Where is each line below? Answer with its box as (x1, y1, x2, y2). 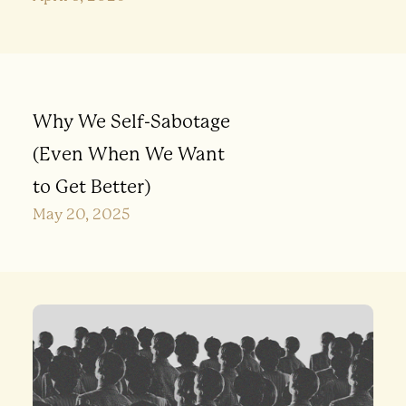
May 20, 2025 (32, 206, 130, 223)
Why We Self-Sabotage (32, 111, 230, 132)
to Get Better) (32, 176, 150, 198)
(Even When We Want (32, 143, 225, 165)
